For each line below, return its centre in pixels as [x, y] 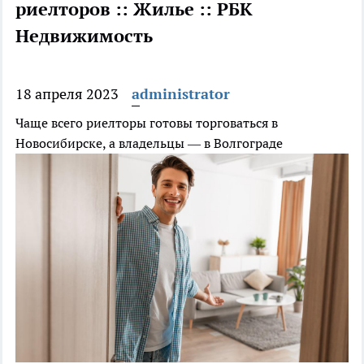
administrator [181, 94]
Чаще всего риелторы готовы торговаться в [147, 123]
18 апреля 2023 [67, 94]
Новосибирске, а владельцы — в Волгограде [149, 143]
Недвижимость [84, 36]
